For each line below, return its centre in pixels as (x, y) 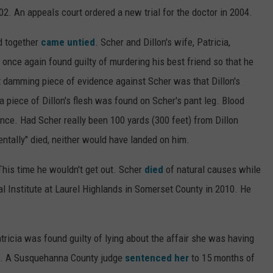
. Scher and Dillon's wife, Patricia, (163, 42)
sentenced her (157, 258)
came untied (68, 42)
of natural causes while (212, 170)
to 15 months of (222, 258)
